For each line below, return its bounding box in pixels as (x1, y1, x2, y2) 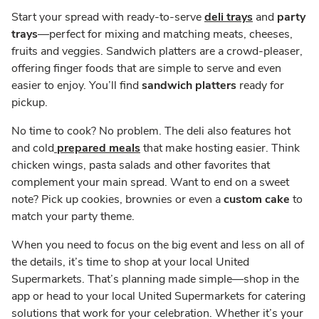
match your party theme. (11, 208, 135, 224)
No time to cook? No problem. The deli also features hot (11, 122, 291, 139)
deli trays (204, 9, 253, 25)
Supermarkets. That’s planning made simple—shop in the (11, 271, 299, 287)
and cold (11, 140, 54, 156)
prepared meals (57, 140, 140, 156)
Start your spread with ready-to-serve (11, 9, 204, 25)
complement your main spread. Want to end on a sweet (11, 174, 289, 190)
